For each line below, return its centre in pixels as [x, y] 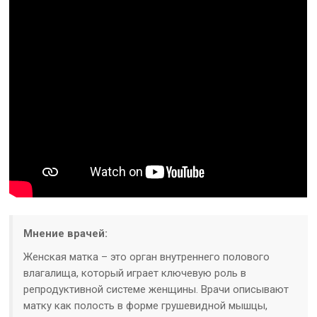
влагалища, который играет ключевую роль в [135, 273]
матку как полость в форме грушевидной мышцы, [146, 306]
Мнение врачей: [66, 234]
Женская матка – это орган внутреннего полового [147, 257]
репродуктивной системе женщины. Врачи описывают [156, 289]
